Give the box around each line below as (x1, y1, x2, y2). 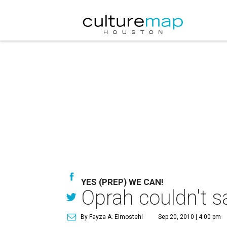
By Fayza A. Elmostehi (81, 213, 143, 220)
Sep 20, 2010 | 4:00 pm (158, 213, 221, 220)
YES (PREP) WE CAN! (81, 177, 164, 187)
